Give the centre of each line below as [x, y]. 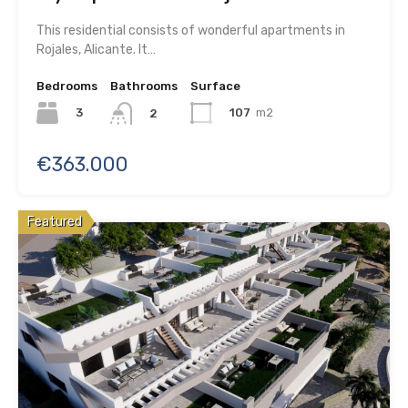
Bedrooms [67, 87]
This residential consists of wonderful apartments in [191, 31]
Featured [55, 221]
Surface [215, 87]
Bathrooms [144, 87]
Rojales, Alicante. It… [96, 50]
